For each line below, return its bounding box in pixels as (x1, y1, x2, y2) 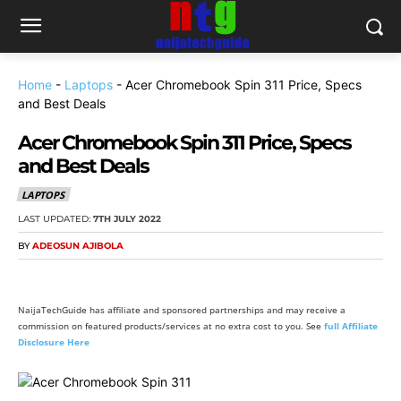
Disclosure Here (18, 336, 90, 349)
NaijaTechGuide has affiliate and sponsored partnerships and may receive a (18, 303, 346, 317)
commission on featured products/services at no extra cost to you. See (18, 320, 324, 333)
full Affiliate (324, 320, 378, 333)
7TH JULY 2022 (93, 213, 161, 226)
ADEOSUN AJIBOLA (32, 240, 124, 252)
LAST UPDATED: (18, 213, 90, 226)
